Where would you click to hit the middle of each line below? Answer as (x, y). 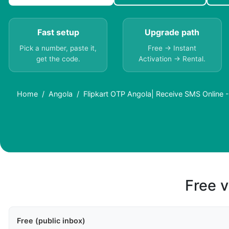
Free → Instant (172, 48)
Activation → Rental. (172, 59)
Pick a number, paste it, (58, 48)
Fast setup (58, 32)
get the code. (58, 59)
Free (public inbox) (51, 221)
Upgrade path (172, 32)
